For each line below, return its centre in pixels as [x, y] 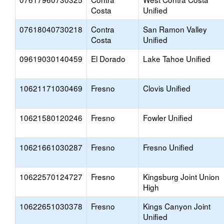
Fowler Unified [168, 117]
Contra [103, 29]
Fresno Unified [168, 147]
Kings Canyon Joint [177, 206]
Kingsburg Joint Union [181, 176]
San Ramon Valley [175, 29]
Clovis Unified [167, 88]
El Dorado [108, 58]
